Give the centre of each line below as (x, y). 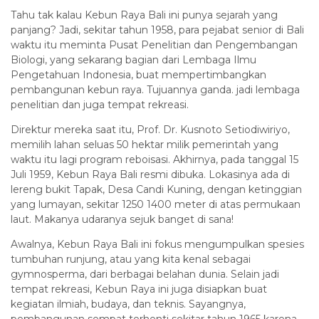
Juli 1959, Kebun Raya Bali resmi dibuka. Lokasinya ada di (150, 175)
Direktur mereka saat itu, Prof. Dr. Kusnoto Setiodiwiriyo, (150, 130)
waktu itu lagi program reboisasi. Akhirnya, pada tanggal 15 (155, 160)
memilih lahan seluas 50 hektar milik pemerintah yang (145, 145)
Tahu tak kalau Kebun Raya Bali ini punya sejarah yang (144, 15)
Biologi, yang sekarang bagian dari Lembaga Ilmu (134, 60)
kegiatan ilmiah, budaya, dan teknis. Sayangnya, (128, 304)
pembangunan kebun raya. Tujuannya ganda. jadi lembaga (155, 90)
